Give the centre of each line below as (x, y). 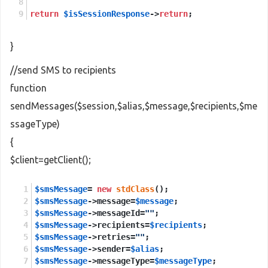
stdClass (135, 189)
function (28, 88)
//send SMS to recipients (63, 70)
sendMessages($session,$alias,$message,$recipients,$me (134, 106)
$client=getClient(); (51, 160)
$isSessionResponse (106, 14)
